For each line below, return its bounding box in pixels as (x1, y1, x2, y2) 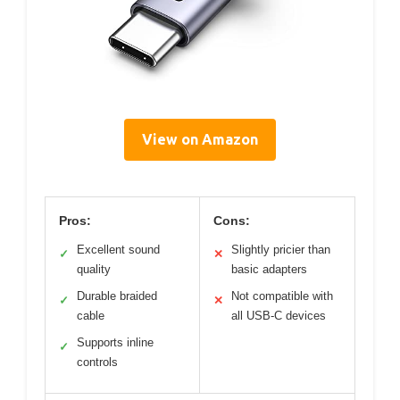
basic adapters (231, 262, 307, 277)
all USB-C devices (231, 309, 326, 323)
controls (77, 355, 118, 370)
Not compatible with (231, 289, 333, 304)
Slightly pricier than (231, 243, 330, 257)
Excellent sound (77, 243, 160, 257)
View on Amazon (142, 131, 258, 148)
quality (77, 262, 111, 277)
